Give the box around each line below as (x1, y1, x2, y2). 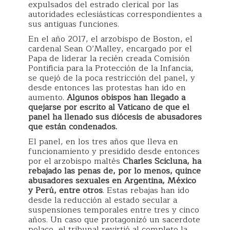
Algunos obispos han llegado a (67, 91, 185, 104)
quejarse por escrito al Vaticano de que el (28, 101, 189, 114)
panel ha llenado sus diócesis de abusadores (28, 110, 202, 124)
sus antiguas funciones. (28, 17, 119, 31)
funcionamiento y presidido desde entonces (28, 145, 200, 158)
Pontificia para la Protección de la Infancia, (28, 62, 194, 75)
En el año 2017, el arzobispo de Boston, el (28, 32, 193, 46)
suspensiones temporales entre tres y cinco (28, 203, 199, 217)
